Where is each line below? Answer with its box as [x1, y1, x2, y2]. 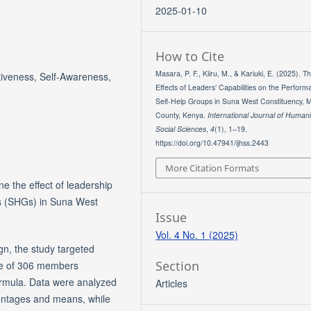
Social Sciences [155, 124, 207, 135]
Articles [155, 276, 188, 290]
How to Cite [155, 48, 225, 65]
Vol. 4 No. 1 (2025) [155, 227, 239, 242]
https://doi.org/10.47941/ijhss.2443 [155, 137, 269, 149]
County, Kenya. [155, 110, 208, 121]
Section [155, 257, 200, 274]
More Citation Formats [165, 161, 260, 174]
